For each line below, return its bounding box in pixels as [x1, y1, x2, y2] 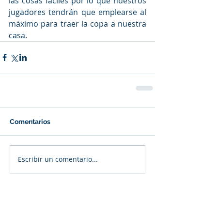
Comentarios [10, 117, 50, 125]
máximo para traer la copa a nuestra [9, 18, 146, 29]
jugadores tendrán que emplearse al [9, 6, 146, 17]
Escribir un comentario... [18, 155, 98, 164]
